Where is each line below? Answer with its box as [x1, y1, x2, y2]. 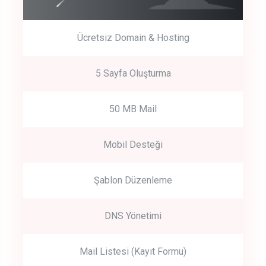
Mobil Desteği [103, 138, 163, 150]
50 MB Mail [109, 103, 157, 115]
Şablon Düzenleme [94, 174, 172, 186]
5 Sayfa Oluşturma [95, 67, 171, 79]
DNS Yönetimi [104, 210, 161, 221]
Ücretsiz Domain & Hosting [77, 31, 189, 43]
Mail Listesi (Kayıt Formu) [80, 245, 186, 257]
